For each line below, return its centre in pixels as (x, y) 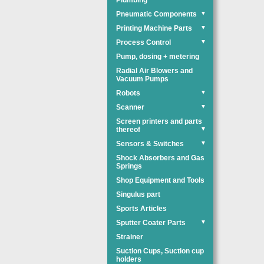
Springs (129, 166)
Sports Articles (141, 209)
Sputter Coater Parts (151, 223)
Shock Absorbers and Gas (160, 158)
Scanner (130, 107)
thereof (128, 130)
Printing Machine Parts (154, 28)
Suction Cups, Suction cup (160, 251)
